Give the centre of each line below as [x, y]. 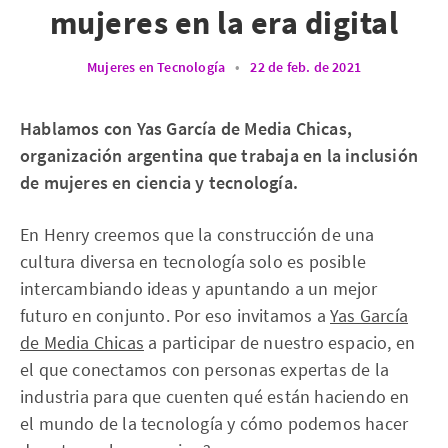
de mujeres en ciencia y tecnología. [159, 182]
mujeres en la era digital [224, 23]
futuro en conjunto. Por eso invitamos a [175, 315]
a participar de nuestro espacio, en [280, 342]
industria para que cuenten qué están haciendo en [215, 396]
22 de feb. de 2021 [305, 67]
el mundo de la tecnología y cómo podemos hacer [214, 423]
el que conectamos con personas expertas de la [205, 369]
